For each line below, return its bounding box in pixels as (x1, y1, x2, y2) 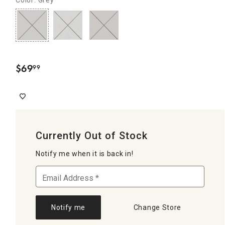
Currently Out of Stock (36, 129, 148, 142)
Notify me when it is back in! (36, 149, 134, 158)
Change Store (133, 203, 182, 211)
